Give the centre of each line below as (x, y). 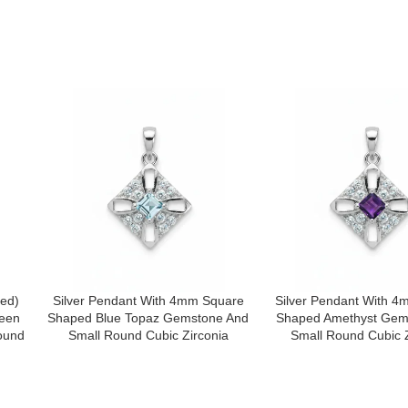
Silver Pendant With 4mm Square (148, 301)
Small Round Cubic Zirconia (148, 336)
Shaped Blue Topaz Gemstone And (148, 318)
